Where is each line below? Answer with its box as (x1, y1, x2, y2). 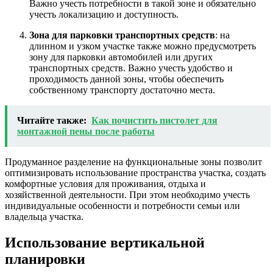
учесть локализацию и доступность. (29, 9, 179, 19)
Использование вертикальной (5, 234, 205, 250)
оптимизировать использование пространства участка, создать (5, 167, 266, 178)
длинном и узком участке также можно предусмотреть (29, 40, 256, 51)
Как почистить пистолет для (91, 115, 218, 126)
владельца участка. (5, 211, 83, 222)
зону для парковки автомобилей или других (29, 51, 213, 62)
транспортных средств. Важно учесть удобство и (29, 62, 233, 73)
